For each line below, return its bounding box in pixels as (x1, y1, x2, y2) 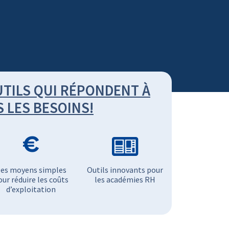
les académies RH (94, 174, 155, 185)
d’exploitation (6, 184, 56, 194)
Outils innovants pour (86, 165, 163, 175)
